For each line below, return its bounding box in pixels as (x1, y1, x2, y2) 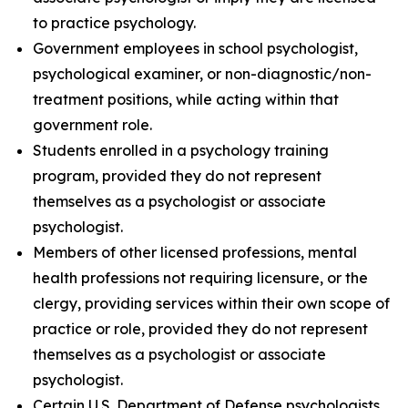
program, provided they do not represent (33, 167, 321, 185)
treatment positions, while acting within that (33, 90, 339, 108)
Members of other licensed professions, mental (33, 243, 357, 261)
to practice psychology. (33, 14, 196, 32)
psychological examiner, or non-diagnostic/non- (33, 65, 372, 83)
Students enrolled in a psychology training (33, 141, 329, 159)
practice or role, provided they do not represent (33, 320, 368, 338)
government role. (33, 116, 152, 134)
